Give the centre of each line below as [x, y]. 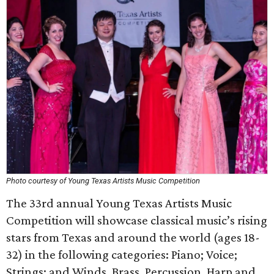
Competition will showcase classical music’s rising [137, 220]
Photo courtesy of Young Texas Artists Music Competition [103, 181]
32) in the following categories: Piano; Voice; [122, 254]
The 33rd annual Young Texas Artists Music [119, 203]
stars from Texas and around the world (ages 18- [133, 237]
